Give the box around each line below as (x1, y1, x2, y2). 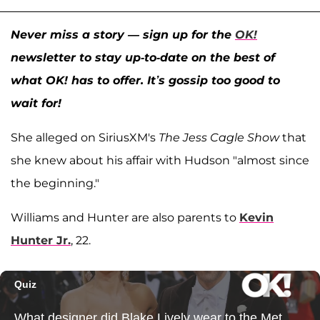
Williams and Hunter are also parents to (11, 210, 239, 224)
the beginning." (11, 176, 99, 190)
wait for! (11, 96, 61, 110)
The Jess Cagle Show (159, 130, 279, 144)
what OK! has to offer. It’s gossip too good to (11, 73, 280, 87)
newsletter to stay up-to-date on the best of (11, 50, 275, 64)
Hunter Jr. (11, 233, 71, 247)
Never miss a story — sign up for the (11, 27, 235, 41)
